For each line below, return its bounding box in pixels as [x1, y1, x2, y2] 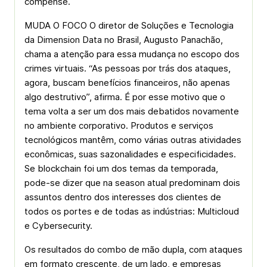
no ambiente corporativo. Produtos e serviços [24, 120, 213, 131]
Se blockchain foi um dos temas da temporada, [24, 163, 218, 174]
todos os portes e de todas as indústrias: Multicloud [24, 206, 239, 217]
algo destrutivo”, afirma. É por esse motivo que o [24, 91, 225, 103]
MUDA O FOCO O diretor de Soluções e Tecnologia [24, 20, 234, 31]
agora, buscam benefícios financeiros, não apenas [24, 77, 230, 88]
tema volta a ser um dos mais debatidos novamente [24, 105, 239, 117]
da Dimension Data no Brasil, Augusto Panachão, [24, 34, 223, 45]
